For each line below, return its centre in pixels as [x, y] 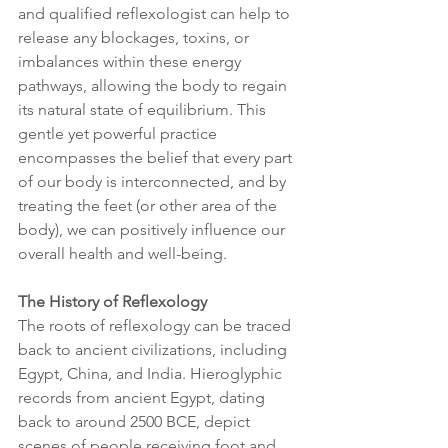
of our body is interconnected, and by [154, 181]
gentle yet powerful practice [119, 133]
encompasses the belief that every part [157, 157]
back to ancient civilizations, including [154, 349]
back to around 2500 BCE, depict [136, 421]
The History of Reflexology [112, 301]
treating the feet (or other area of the [149, 205]
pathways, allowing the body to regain [154, 85]
